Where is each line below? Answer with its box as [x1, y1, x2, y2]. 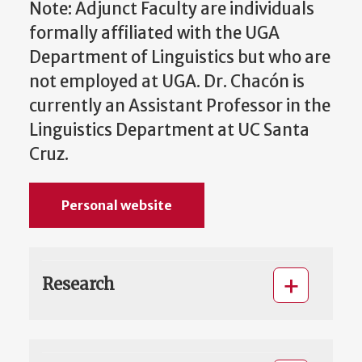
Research [42, 274, 115, 295]
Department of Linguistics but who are [29, 46, 330, 68]
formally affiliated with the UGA [29, 22, 280, 44]
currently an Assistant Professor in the [29, 95, 330, 116]
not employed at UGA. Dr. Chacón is [29, 70, 305, 92]
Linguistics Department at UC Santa [29, 119, 309, 141]
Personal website [61, 197, 172, 214]
